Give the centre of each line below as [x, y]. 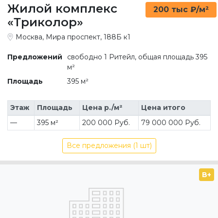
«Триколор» [45, 22]
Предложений [35, 57]
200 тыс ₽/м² [181, 9]
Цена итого [163, 107]
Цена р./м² [102, 107]
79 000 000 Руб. [171, 122]
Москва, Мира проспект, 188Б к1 [73, 37]
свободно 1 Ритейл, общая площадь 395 [137, 57]
